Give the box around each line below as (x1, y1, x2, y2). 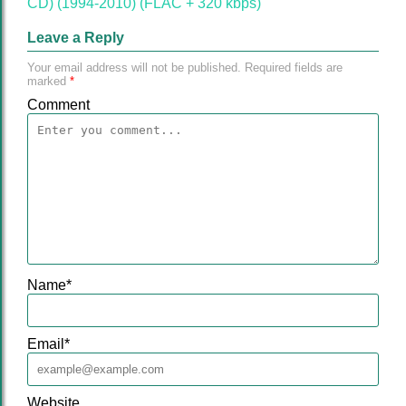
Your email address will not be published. (27, 61, 241, 74)
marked (27, 74, 70, 88)
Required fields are (241, 61, 343, 74)
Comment (27, 97, 90, 112)
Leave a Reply (27, 30, 124, 45)
